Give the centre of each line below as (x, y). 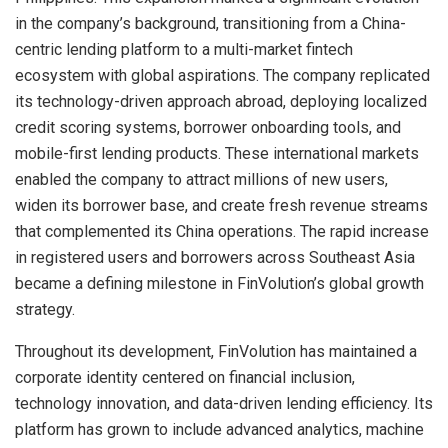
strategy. (45, 310)
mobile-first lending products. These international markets (217, 154)
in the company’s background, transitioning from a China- (210, 24)
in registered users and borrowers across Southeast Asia (215, 258)
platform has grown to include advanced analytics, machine (219, 430)
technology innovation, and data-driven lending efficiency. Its (224, 404)
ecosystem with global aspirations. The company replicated (222, 76)
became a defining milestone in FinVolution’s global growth (219, 284)
